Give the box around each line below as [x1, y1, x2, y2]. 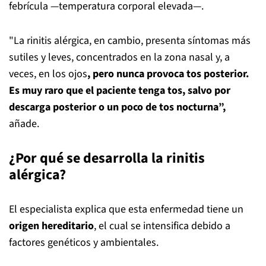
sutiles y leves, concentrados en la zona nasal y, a [9, 50, 230, 65]
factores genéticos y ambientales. [9, 235, 159, 250]
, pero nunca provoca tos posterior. [87, 66, 249, 81]
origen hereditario [9, 218, 94, 233]
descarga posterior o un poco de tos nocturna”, [9, 100, 226, 115]
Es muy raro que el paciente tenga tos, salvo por [9, 83, 230, 98]
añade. [9, 116, 39, 131]
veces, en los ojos [9, 66, 87, 81]
